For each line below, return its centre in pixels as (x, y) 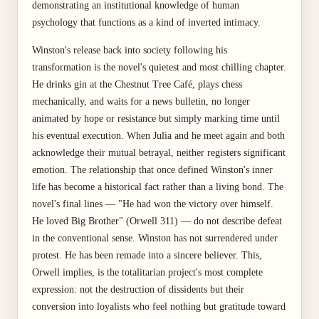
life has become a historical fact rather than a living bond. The (158, 187)
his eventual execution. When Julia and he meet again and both (158, 136)
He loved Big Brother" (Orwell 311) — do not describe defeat (157, 221)
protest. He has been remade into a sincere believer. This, (147, 255)
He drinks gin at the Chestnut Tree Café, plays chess (137, 84)
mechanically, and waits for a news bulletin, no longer (141, 101)
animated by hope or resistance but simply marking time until (156, 119)
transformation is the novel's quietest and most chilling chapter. (159, 67)
